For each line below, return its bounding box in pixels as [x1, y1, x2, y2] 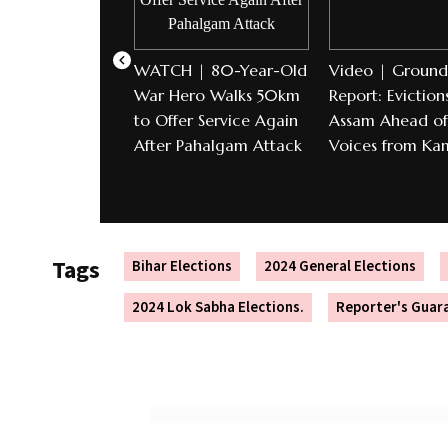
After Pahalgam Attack [134, 135, 302, 155]
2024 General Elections [264, 256, 416, 277]
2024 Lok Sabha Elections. [132, 297, 304, 318]
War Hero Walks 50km [134, 85, 300, 105]
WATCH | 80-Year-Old [134, 60, 307, 80]
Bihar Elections [132, 256, 232, 277]
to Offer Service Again [134, 110, 298, 130]
